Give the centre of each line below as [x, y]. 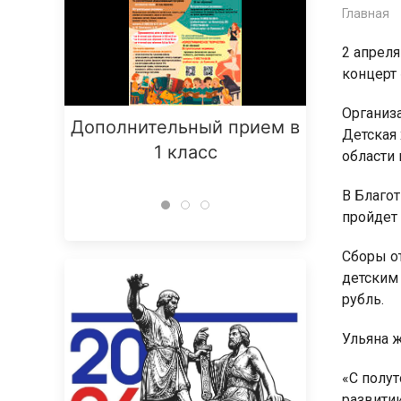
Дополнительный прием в [185, 127]
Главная [366, 13]
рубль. [363, 299]
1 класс [185, 152]
